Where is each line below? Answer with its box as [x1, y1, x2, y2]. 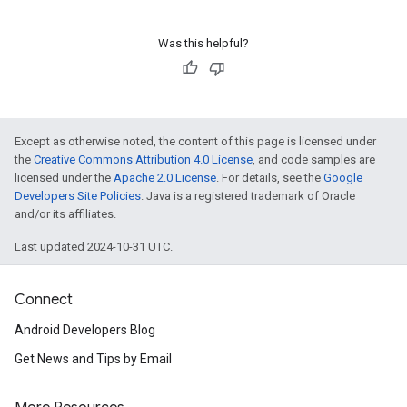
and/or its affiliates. [15, 207, 116, 222]
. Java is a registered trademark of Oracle [141, 189, 355, 203]
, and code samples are [253, 153, 375, 167]
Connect [15, 291, 73, 310]
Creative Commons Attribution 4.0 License [34, 153, 253, 167]
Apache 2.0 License [114, 171, 216, 185]
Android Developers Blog [15, 323, 155, 338]
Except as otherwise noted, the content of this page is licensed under [15, 134, 376, 149]
